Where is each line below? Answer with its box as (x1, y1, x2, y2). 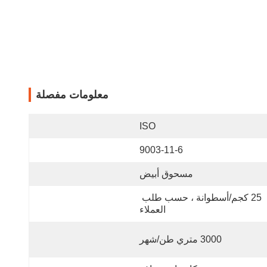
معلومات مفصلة (36, 89, 108, 101)
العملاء (139, 204, 166, 215)
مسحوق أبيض (139, 169, 193, 179)
